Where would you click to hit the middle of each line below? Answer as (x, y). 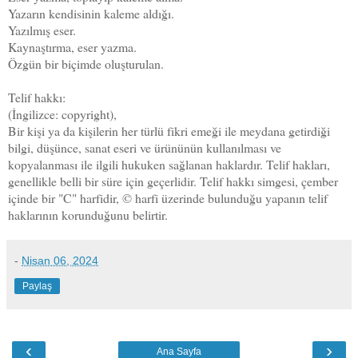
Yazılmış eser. (42, 30)
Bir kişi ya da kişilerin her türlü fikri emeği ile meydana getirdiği (169, 130)
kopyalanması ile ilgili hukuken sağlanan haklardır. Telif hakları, (169, 164)
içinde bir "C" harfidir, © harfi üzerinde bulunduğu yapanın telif (168, 197)
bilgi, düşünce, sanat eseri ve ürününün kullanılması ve (145, 147)
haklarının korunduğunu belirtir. (88, 214)
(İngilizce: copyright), (62, 113)
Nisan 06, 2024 (60, 260)
